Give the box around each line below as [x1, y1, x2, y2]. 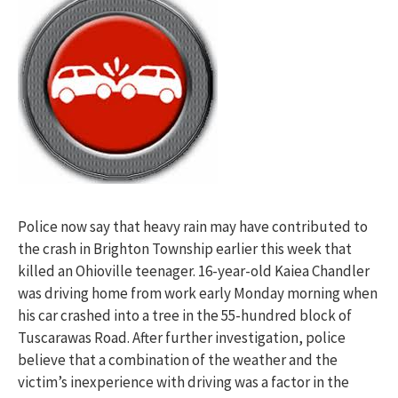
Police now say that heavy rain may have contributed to [18, 217, 368, 237]
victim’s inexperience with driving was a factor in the [18, 372, 349, 393]
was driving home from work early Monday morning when [18, 283, 378, 304]
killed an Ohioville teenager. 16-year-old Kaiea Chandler [18, 261, 370, 282]
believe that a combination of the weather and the [18, 350, 338, 370]
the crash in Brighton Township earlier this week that [18, 239, 352, 259]
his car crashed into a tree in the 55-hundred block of [18, 306, 352, 326]
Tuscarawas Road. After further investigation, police [18, 328, 346, 348]
